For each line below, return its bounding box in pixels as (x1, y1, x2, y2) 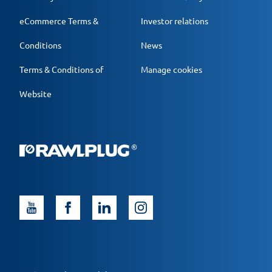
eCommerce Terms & (19, 15, 98, 27)
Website (19, 88, 52, 100)
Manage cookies (141, 64, 202, 75)
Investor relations (141, 15, 208, 27)
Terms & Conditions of (19, 64, 103, 75)
